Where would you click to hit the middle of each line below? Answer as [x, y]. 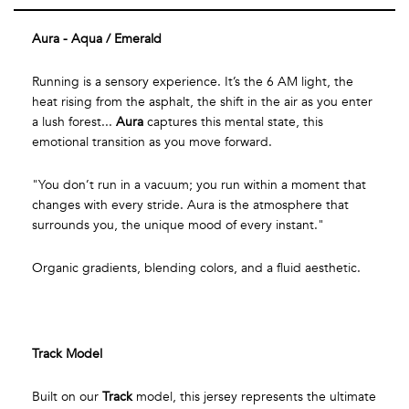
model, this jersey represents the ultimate [254, 397]
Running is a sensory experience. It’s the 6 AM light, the [193, 82]
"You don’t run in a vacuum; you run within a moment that [199, 185]
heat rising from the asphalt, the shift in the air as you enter [202, 102]
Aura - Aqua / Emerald [97, 39]
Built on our [67, 397]
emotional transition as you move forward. [152, 142]
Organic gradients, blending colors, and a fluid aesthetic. [196, 268]
